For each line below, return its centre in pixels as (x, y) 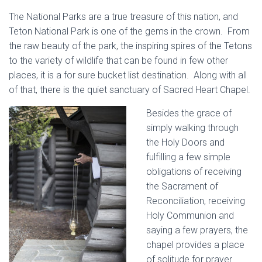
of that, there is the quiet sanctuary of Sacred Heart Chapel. (130, 90)
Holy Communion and (190, 216)
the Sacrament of (182, 186)
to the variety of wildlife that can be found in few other (118, 61)
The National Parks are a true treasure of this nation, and (123, 17)
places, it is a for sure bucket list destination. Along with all (128, 75)
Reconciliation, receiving (196, 201)
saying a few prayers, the (197, 230)
